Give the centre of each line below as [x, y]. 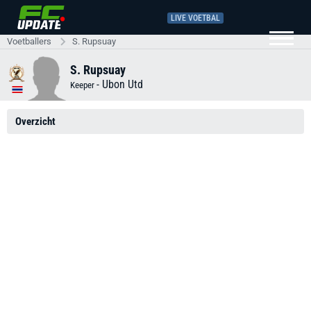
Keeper [83, 85]
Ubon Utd [123, 84]
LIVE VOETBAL [195, 18]
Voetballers [29, 41]
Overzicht [35, 121]
